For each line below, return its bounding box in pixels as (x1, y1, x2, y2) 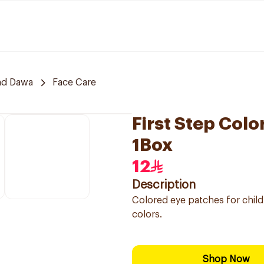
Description (132, 179, 196, 191)
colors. (132, 210, 162, 219)
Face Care (52, 78, 96, 87)
